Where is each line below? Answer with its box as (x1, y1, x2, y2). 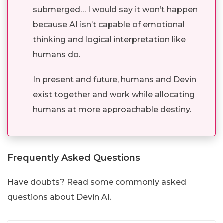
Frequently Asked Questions (7, 152, 140, 163)
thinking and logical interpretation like (33, 34, 186, 44)
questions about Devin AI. (7, 192, 111, 202)
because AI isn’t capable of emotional (33, 19, 185, 29)
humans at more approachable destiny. (33, 104, 191, 114)
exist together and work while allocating (33, 89, 195, 99)
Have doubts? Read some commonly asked (7, 177, 186, 187)
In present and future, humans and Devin (33, 74, 196, 84)
